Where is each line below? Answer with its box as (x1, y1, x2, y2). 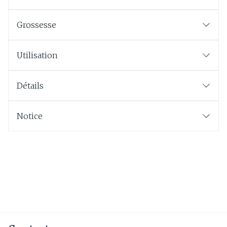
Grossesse (17, 20, 56, 30)
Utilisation (17, 50, 58, 60)
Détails (17, 81, 44, 91)
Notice (17, 111, 43, 121)
